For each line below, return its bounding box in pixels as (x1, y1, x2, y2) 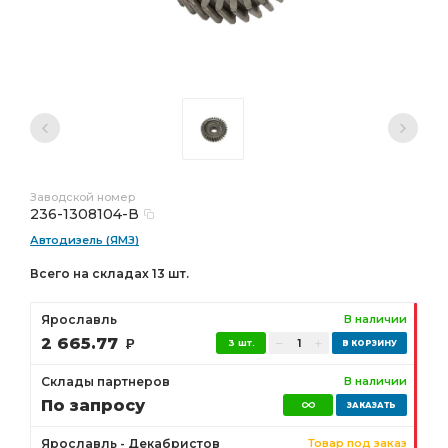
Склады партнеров (41, 374, 170, 389)
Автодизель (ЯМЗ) (30, 233, 139, 247)
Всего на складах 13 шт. (30, 266, 189, 281)
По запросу (41, 396, 145, 415)
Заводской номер (30, 190, 135, 204)
